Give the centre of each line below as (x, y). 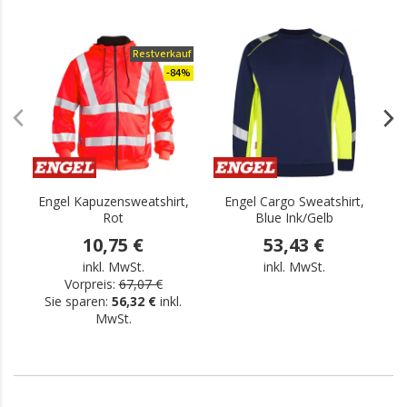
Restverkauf (162, 54)
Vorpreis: (89, 284)
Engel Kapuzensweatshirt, (113, 201)
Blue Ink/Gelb (294, 218)
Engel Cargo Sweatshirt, (294, 201)
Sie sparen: (78, 301)
